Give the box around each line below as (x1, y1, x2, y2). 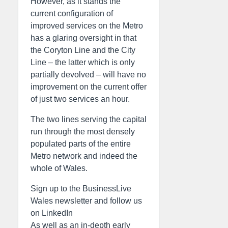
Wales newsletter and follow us (31, 196, 142, 205)
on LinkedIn (31, 209, 73, 217)
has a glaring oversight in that (31, 34, 136, 42)
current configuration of (31, 9, 113, 18)
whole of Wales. (31, 164, 88, 173)
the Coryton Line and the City (31, 46, 135, 54)
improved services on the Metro (31, 21, 143, 30)
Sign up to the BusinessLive (31, 184, 131, 193)
